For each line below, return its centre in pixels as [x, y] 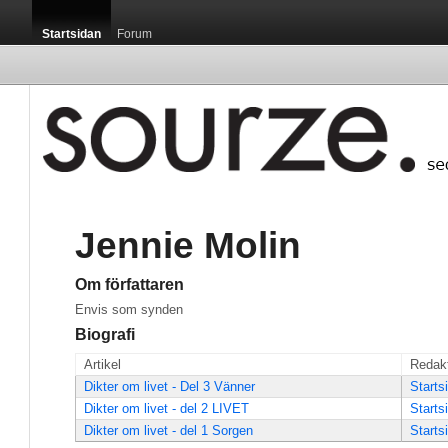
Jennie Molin [188, 245]
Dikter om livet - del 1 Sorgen [168, 430]
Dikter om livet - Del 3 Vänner [169, 386]
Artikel [102, 364]
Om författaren [129, 284]
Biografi [105, 334]
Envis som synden [129, 309]
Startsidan [71, 34]
